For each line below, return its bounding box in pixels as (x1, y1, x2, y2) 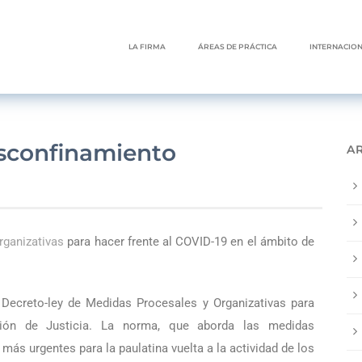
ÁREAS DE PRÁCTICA (198, 42, 278, 51)
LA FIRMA (128, 42, 166, 51)
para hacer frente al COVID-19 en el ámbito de (64, 234, 315, 249)
